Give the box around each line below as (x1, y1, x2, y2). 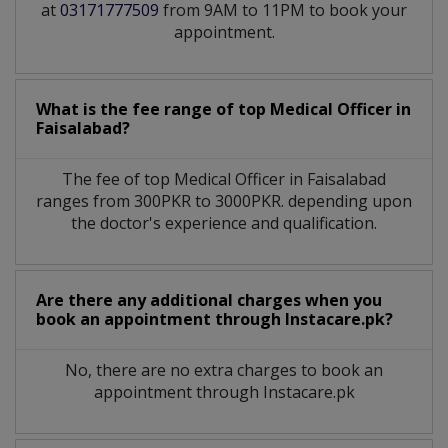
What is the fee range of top (36, 97, 270, 120)
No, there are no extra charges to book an (65, 358, 383, 381)
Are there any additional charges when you (36, 288, 382, 311)
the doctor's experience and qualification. (71, 211, 377, 234)
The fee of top (62, 167, 174, 190)
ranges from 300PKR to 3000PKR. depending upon (36, 189, 412, 212)
